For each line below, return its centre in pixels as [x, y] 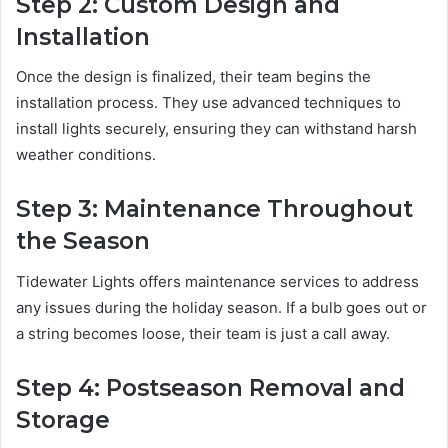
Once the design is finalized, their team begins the [193, 77]
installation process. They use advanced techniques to [208, 103]
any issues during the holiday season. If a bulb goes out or [221, 307]
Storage [63, 419]
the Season [83, 241]
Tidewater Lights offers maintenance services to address [217, 281]
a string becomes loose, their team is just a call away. [203, 333]
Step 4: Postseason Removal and [210, 387]
